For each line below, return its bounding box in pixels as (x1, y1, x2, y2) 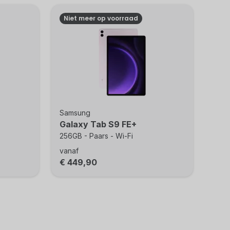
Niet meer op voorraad (64, 14, 139, 23)
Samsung (60, 108, 91, 117)
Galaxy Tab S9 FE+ (60, 119, 137, 129)
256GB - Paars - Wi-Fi (60, 131, 133, 140)
